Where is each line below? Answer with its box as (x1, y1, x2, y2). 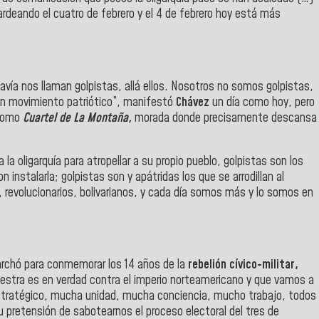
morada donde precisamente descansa (135, 109, 317, 127)
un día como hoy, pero (209, 93, 315, 111)
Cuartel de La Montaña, (23, 109, 135, 127)
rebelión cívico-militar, (188, 256, 298, 274)
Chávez (176, 93, 209, 111)
